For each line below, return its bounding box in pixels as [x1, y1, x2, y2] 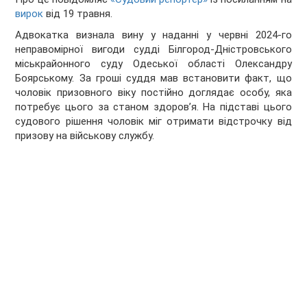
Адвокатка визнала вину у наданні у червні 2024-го [15, 29, 292, 42]
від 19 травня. [43, 8, 113, 21]
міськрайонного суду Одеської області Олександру [15, 58, 292, 71]
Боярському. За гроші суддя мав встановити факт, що [15, 72, 292, 85]
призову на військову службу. [15, 130, 155, 143]
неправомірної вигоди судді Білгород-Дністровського [15, 43, 292, 56]
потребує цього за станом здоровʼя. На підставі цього [15, 101, 292, 114]
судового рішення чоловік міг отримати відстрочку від [15, 115, 292, 128]
